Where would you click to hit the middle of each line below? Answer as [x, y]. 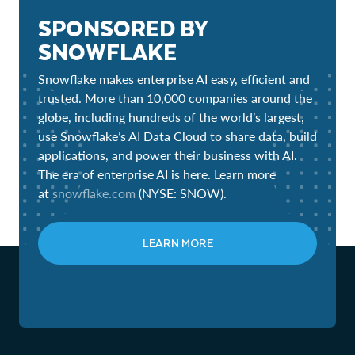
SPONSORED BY [123, 28]
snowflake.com [94, 193]
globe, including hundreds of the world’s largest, [171, 117]
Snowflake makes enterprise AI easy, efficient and [174, 79]
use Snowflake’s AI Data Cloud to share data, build [177, 136]
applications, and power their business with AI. [168, 155]
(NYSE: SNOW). [181, 193]
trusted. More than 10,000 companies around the [175, 98]
